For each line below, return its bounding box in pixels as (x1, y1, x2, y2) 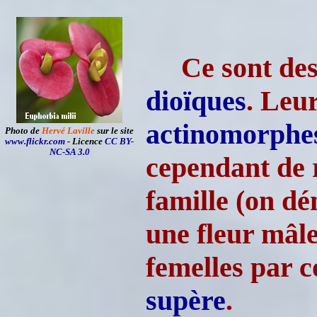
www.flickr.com (5, 137, 65, 146)
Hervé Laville (42, 126, 95, 136)
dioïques (146, 85, 246, 117)
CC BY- (105, 137, 134, 146)
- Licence (65, 137, 105, 146)
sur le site (95, 126, 134, 136)
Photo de (5, 126, 42, 136)
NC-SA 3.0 (49, 147, 90, 157)
